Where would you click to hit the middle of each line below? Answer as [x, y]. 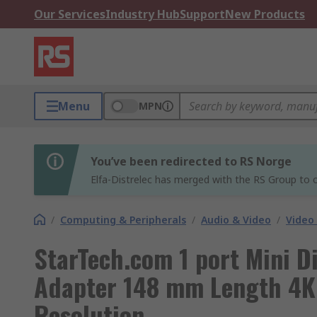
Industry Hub [143, 14]
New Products [265, 14]
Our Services [70, 14]
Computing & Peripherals [123, 220]
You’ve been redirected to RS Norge [191, 161]
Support [202, 14]
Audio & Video [236, 220]
